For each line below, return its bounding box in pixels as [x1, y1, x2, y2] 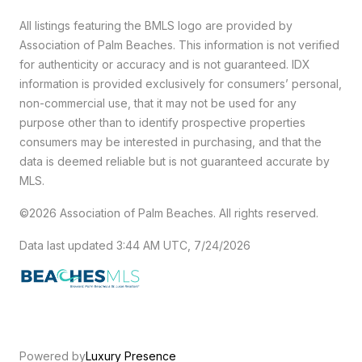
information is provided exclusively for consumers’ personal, [19, 77, 342, 90]
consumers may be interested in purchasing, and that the [19, 135, 322, 149]
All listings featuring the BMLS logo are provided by [19, 19, 293, 32]
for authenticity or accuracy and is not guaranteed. [19, 57, 292, 71]
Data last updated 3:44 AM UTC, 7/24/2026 [19, 238, 250, 252]
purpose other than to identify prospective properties [19, 116, 305, 129]
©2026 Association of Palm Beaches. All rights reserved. [19, 206, 322, 220]
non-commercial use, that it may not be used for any [19, 96, 297, 110]
